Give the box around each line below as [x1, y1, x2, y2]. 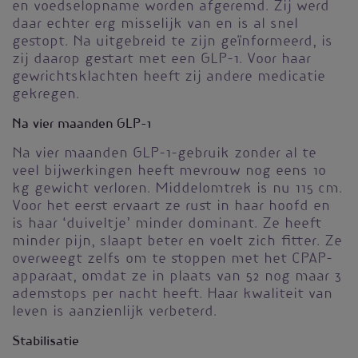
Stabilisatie [12, 336, 79, 349]
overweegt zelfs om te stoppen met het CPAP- [12, 253, 332, 267]
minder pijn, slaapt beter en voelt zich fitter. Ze [12, 236, 342, 249]
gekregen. [12, 89, 79, 102]
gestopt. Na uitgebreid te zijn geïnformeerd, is [12, 36, 332, 50]
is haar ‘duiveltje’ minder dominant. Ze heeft [12, 218, 321, 232]
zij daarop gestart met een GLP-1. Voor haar [12, 54, 311, 67]
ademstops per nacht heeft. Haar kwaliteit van [12, 288, 332, 302]
